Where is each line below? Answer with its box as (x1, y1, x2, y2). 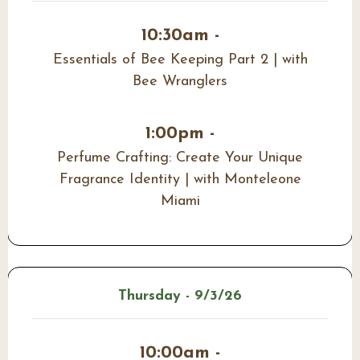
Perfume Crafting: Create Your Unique (57, 149, 303, 166)
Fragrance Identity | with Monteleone (59, 171, 301, 187)
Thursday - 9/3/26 (118, 288, 242, 304)
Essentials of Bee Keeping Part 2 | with (52, 51, 308, 67)
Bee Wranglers (133, 73, 227, 89)
